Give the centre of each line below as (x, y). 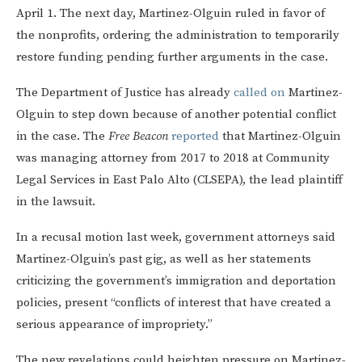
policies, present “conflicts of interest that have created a (174, 302)
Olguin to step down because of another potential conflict (176, 114)
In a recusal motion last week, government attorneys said (176, 237)
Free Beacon (138, 136)
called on (259, 92)
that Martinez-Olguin (280, 136)
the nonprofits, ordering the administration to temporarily (178, 35)
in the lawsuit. (56, 201)
